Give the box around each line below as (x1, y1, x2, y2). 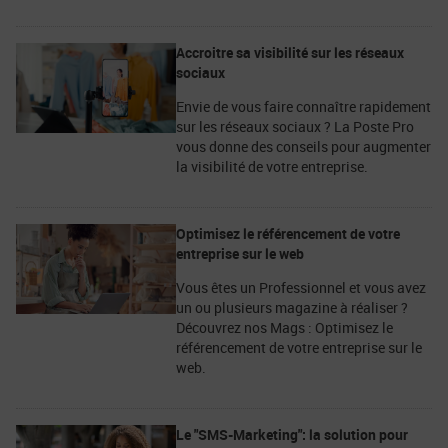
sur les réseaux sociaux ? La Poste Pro (176, 116, 414, 136)
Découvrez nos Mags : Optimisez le (176, 317, 393, 337)
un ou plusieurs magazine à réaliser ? (176, 297, 408, 317)
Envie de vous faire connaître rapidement (176, 96, 431, 116)
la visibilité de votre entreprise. (176, 156, 368, 176)
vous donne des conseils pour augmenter (176, 136, 431, 156)
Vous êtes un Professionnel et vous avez (176, 277, 426, 297)
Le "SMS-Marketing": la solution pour (176, 424, 408, 444)
